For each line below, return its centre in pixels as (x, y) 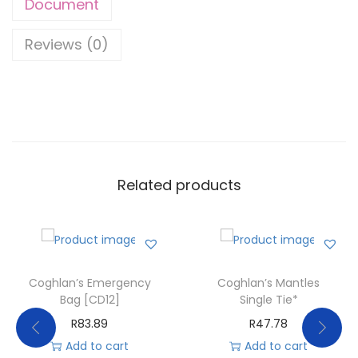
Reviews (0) (67, 44)
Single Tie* (268, 299)
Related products (179, 185)
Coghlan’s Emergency (89, 282)
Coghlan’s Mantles (268, 282)
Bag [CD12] (89, 299)
